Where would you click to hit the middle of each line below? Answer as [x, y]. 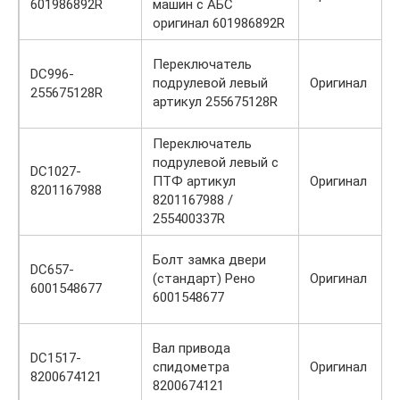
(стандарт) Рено [204, 278]
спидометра [191, 367]
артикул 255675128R [215, 101]
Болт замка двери [209, 259]
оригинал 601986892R [219, 23]
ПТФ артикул [194, 181]
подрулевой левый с [216, 162]
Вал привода [192, 348]
